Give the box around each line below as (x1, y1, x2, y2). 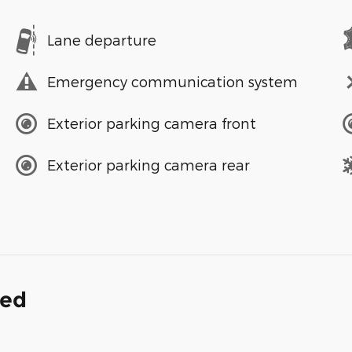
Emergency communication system (47, 73, 298, 90)
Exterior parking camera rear (47, 156, 250, 174)
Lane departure (47, 31, 156, 49)
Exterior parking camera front (47, 115, 256, 132)
